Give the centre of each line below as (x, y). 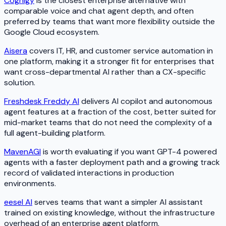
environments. (30, 184)
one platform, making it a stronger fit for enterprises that (109, 62)
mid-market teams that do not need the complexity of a (108, 123)
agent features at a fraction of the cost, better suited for (110, 112)
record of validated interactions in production (89, 173)
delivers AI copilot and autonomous (146, 101)
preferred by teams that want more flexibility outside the (109, 22)
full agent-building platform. (55, 133)
